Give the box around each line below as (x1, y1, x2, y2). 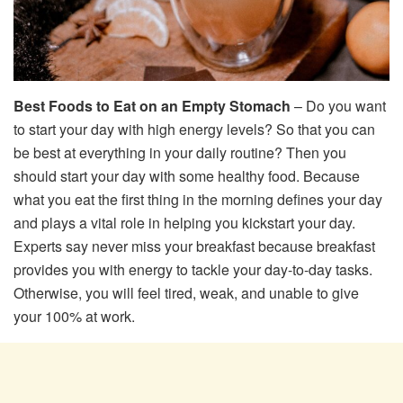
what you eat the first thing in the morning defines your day (13, 188, 382, 210)
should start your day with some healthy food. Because (13, 165, 360, 186)
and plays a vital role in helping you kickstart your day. (13, 211, 355, 233)
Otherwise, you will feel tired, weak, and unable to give (13, 282, 359, 303)
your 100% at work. (13, 305, 135, 327)
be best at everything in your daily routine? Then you (13, 141, 346, 163)
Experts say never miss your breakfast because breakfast (13, 235, 375, 256)
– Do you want (294, 94, 386, 116)
